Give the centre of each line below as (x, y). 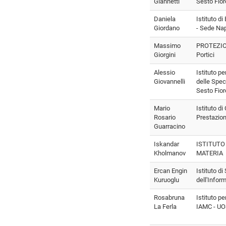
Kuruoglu (166, 180)
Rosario (165, 117)
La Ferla (165, 206)
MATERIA (210, 153)
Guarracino (169, 126)
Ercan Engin (171, 171)
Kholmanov (170, 153)
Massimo (167, 45)
